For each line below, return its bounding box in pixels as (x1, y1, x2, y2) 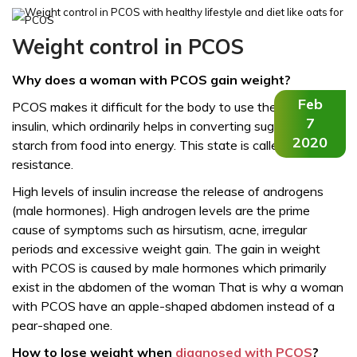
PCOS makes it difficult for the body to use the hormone (12, 99, 330, 115)
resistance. (12, 156, 73, 172)
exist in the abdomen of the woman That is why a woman (12, 279, 343, 295)
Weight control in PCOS (12, 33, 244, 60)
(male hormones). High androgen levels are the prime (12, 202, 310, 218)
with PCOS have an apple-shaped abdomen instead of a (12, 298, 335, 314)
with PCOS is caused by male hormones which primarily (12, 260, 327, 276)
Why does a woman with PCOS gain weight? (12, 72, 291, 88)
